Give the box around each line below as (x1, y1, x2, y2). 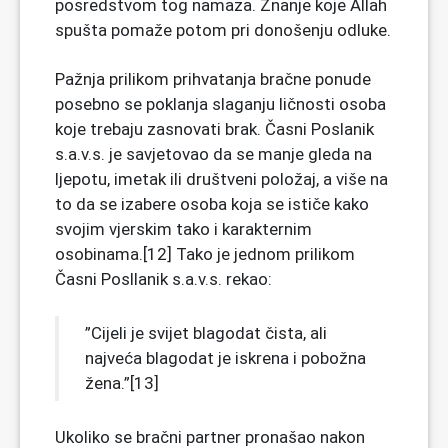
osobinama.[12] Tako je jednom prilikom (55, 243, 355, 264)
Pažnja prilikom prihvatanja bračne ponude (55, 68, 371, 89)
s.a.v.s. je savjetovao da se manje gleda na (55, 143, 372, 164)
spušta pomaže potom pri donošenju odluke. (55, 19, 391, 40)
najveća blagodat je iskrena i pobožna (85, 347, 366, 368)
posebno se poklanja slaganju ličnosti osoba (55, 93, 386, 114)
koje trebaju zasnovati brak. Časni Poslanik (55, 118, 374, 139)
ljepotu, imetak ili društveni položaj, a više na (55, 168, 388, 189)
